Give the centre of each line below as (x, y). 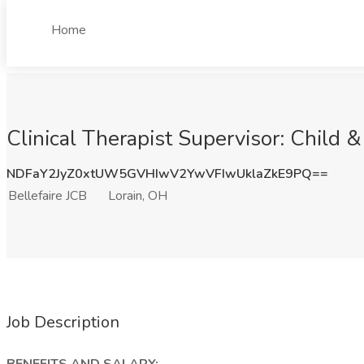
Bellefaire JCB (48, 196)
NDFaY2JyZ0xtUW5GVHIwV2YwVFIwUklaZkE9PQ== (167, 174)
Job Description (63, 322)
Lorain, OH (138, 196)
